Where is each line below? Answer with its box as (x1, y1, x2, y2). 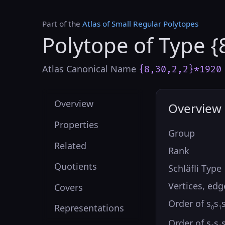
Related (54, 139, 87, 152)
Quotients (54, 160, 97, 173)
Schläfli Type (168, 162, 221, 174)
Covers (54, 181, 83, 193)
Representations (54, 202, 125, 214)
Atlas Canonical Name (42, 62, 139, 75)
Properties (54, 119, 99, 131)
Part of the (42, 19, 82, 29)
